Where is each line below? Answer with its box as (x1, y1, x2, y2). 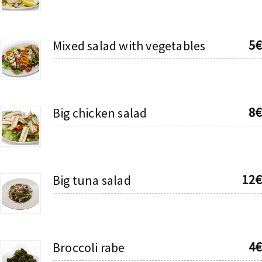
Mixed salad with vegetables (53, 37, 206, 54)
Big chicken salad (53, 104, 147, 121)
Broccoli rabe (53, 239, 125, 256)
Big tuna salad (53, 171, 131, 188)
